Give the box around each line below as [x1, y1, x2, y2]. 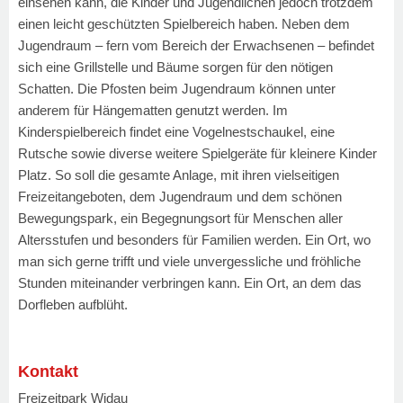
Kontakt [18, 362, 78, 381]
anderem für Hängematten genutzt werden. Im [18, 103, 288, 119]
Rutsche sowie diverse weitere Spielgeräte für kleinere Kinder [18, 146, 377, 162]
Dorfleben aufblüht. [18, 297, 128, 313]
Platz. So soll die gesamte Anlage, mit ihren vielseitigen [18, 167, 339, 184]
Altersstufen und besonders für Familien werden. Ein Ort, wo [18, 232, 371, 248]
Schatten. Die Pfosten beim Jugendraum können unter [18, 81, 336, 97]
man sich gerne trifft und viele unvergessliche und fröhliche [18, 254, 361, 270]
